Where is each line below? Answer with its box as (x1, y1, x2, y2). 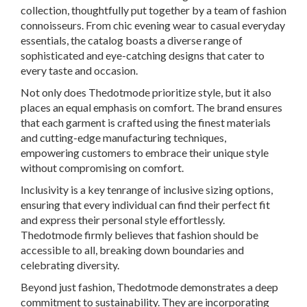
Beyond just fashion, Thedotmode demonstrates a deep (21, 280, 278, 293)
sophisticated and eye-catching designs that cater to (21, 48, 265, 62)
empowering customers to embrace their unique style (21, 145, 269, 159)
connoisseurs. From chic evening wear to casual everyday (21, 18, 285, 32)
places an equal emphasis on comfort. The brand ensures (21, 100, 282, 114)
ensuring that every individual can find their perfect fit (21, 197, 270, 211)
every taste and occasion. (21, 63, 138, 77)
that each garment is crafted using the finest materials (21, 115, 271, 129)
